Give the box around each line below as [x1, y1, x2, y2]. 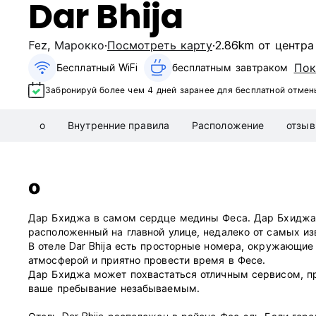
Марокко [54, 38, 104, 52]
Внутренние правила [68, 119, 169, 132]
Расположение [191, 119, 265, 132]
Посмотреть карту [107, 38, 212, 52]
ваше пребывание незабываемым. [28, 282, 200, 295]
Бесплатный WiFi [56, 61, 138, 73]
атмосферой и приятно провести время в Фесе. [28, 254, 266, 267]
